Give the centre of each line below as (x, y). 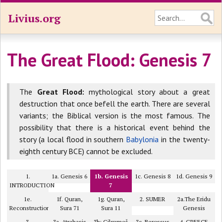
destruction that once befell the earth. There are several (115, 104)
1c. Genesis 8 (152, 176)
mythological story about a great (147, 92)
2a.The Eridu (194, 199)
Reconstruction (30, 208)
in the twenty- (184, 139)
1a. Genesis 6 (70, 176)
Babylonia (142, 139)
